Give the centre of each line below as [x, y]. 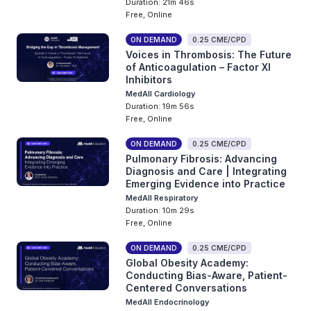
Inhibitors [149, 79]
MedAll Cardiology [161, 94]
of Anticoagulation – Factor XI [199, 67]
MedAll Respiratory [162, 198]
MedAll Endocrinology [168, 302]
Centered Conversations [187, 288]
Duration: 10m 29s [160, 210]
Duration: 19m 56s [160, 106]
